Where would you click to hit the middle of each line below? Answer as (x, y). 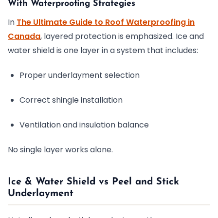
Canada (24, 36)
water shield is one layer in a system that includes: (103, 50)
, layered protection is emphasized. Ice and (122, 36)
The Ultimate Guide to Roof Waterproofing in (106, 22)
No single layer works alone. (60, 150)
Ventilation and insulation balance (84, 125)
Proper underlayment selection (80, 75)
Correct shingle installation (71, 100)
